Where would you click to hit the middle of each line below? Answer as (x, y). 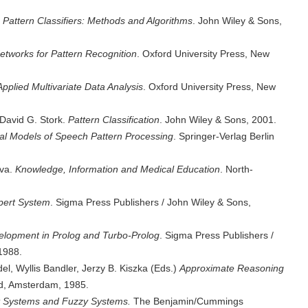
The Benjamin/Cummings (188, 301)
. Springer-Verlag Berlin (224, 136)
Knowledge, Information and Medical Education (118, 169)
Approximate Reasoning (232, 268)
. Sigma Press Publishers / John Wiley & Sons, (151, 202)
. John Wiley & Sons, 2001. (218, 120)
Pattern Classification (114, 120)
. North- (236, 169)
